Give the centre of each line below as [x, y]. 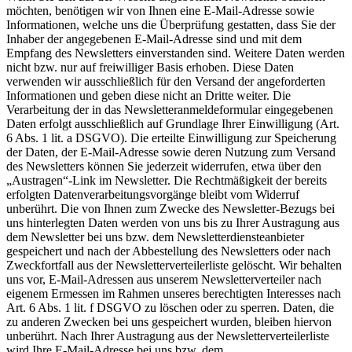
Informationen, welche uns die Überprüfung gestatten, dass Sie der [171, 24]
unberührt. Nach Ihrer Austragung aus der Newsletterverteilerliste [168, 335]
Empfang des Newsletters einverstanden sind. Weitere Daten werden [176, 53]
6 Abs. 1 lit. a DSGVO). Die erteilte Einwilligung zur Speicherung [171, 137]
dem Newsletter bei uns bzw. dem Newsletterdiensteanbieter [155, 236]
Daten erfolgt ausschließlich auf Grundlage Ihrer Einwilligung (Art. [173, 123]
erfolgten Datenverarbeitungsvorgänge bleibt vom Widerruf [153, 194]
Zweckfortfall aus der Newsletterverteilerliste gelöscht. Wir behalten [174, 265]
